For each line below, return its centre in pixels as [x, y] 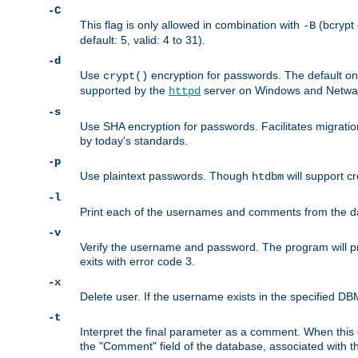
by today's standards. [134, 141]
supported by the [124, 91]
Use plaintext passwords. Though [166, 176]
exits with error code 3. [137, 262]
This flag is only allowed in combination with [191, 25]
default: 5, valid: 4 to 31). [143, 40]
